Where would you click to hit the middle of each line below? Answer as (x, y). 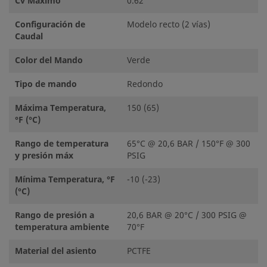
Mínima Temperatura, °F (65, 180)
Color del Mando (49, 60)
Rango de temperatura (62, 144)
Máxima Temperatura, (60, 108)
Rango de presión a (55, 215)
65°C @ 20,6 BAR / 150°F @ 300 (189, 144)
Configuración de (50, 25)
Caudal (29, 37)
